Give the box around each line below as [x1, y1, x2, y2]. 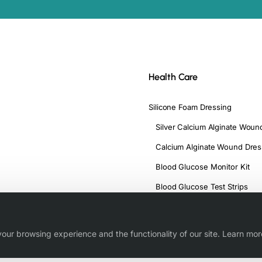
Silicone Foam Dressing [149, 102, 232, 112]
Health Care [149, 71, 198, 83]
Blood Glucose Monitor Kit [156, 162, 250, 172]
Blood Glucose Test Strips [156, 182, 248, 192]
